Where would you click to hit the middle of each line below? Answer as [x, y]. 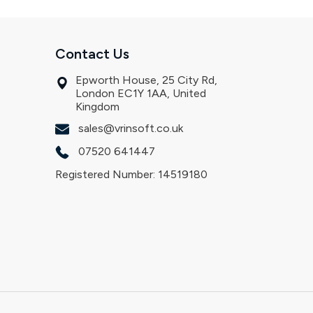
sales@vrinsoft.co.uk [129, 128]
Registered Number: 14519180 [131, 174]
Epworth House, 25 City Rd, [146, 80]
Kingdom [97, 106]
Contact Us [92, 53]
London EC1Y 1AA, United [141, 93]
